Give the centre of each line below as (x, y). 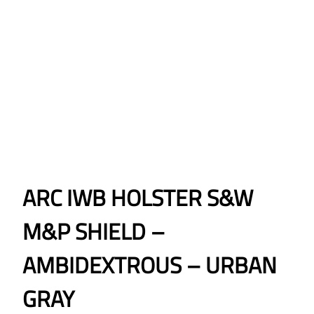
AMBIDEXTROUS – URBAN (150, 265)
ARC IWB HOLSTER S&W (138, 198)
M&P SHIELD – (94, 232)
